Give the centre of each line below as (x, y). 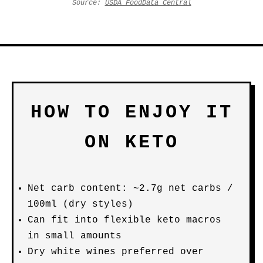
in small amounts (75, 236)
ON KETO (131, 142)
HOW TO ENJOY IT (131, 112)
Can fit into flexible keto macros (124, 220)
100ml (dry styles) (80, 204)
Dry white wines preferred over (116, 252)
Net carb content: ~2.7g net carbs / (130, 188)
